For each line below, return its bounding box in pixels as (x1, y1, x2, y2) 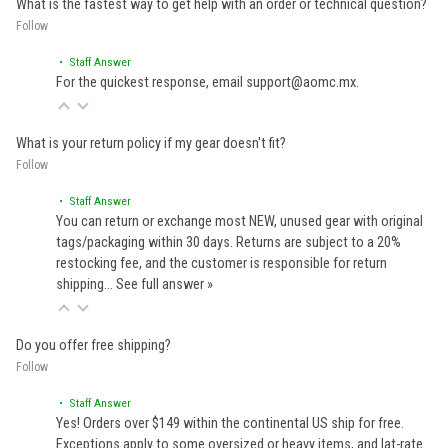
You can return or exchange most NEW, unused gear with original (56, 212, 423, 230)
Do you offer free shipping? (16, 336, 171, 354)
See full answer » (116, 275, 213, 293)
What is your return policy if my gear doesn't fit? (16, 134, 286, 152)
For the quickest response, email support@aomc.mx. (56, 73, 359, 91)
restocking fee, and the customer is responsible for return (56, 254, 387, 272)
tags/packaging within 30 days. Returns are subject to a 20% (56, 233, 401, 251)
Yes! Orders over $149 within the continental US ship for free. (56, 414, 404, 432)
